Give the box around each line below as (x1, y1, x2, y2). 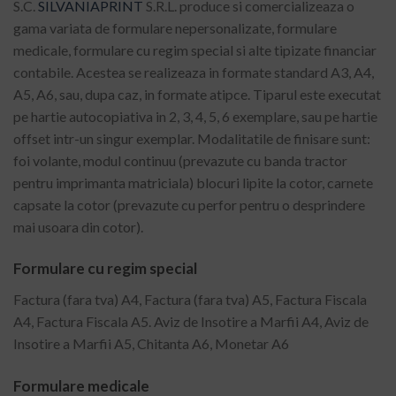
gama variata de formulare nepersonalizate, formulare (13, 19, 337, 36)
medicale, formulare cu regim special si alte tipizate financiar (13, 41, 377, 58)
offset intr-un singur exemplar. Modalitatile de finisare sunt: (13, 129, 370, 147)
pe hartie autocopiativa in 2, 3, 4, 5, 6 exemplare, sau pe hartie (13, 107, 377, 125)
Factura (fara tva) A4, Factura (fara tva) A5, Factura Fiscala (13, 291, 367, 308)
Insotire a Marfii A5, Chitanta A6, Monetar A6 (13, 335, 289, 353)
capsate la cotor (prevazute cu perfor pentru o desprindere (13, 195, 365, 213)
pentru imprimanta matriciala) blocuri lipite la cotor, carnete (13, 173, 373, 191)
